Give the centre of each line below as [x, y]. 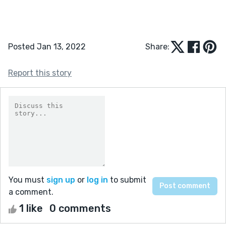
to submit [127, 180]
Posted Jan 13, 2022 [47, 46]
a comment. [31, 192]
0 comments [80, 208]
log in [97, 180]
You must [27, 180]
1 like [31, 208]
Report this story [40, 73]
